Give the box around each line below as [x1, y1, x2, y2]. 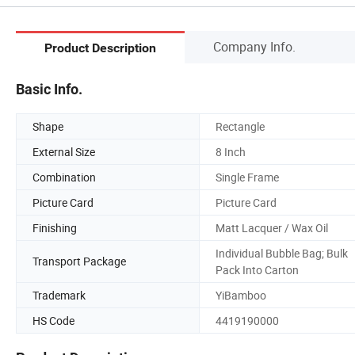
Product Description [44, 40, 156, 56]
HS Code [32, 312, 74, 328]
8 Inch [216, 143, 246, 159]
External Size [32, 143, 95, 159]
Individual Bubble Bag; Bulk [216, 245, 348, 261]
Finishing [32, 219, 77, 235]
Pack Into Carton [216, 261, 299, 277]
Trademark [32, 287, 86, 303]
